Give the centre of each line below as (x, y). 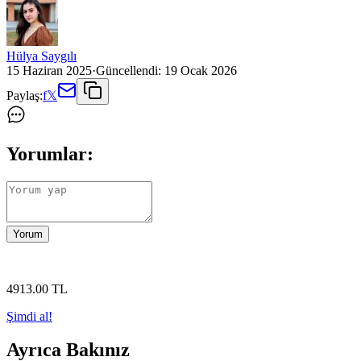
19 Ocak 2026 (201, 70)
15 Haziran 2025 (49, 70)
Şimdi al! (29, 316)
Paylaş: (25, 95)
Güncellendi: (129, 70)
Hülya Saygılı (41, 56)
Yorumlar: (50, 154)
